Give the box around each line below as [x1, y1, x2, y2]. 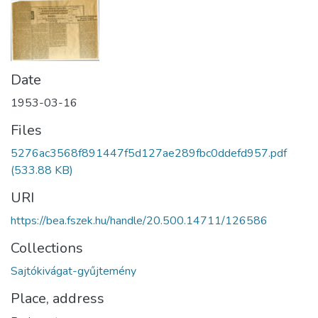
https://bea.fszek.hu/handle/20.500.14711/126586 [11, 212, 268, 229]
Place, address [11, 288, 104, 308]
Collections [11, 238, 83, 258]
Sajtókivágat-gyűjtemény [11, 263, 136, 279]
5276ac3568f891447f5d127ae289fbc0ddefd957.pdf [11, 145, 287, 161]
